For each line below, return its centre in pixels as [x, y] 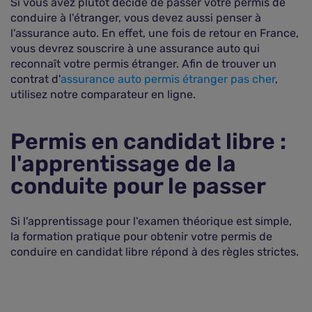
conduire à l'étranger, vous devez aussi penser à [136, 18]
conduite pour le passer [138, 186]
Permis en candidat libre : [148, 141]
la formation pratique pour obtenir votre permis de [141, 236]
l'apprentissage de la [123, 164]
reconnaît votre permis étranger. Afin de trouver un [143, 64]
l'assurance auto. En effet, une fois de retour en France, [155, 33]
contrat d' [36, 79]
